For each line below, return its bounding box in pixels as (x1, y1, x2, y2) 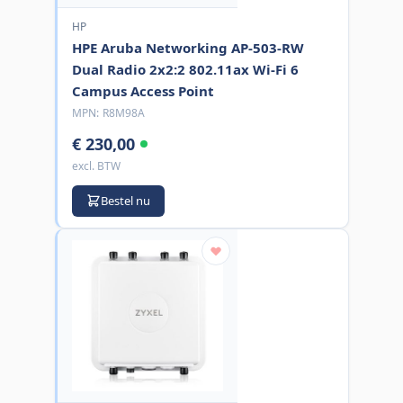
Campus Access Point (71, 81, 214, 100)
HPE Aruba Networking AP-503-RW (71, 38, 304, 57)
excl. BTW (71, 157, 121, 174)
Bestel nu (100, 192, 150, 209)
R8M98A (102, 104, 145, 121)
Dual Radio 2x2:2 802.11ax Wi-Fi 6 (71, 59, 299, 78)
